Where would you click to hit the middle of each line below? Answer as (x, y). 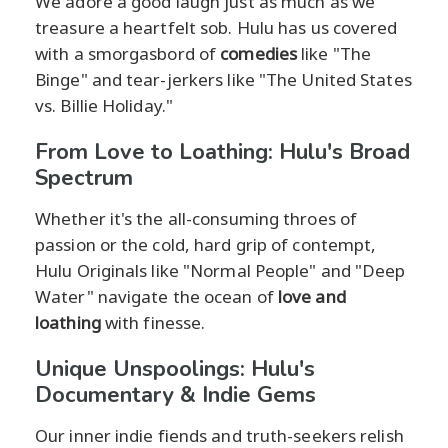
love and (311, 296)
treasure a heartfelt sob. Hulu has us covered (216, 27)
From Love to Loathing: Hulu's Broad (222, 151)
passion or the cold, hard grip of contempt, (206, 244)
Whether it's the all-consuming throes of (196, 218)
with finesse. (153, 322)
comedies (259, 53)
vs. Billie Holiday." (104, 105)
